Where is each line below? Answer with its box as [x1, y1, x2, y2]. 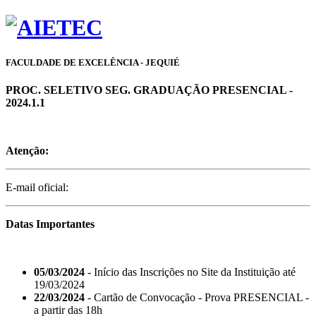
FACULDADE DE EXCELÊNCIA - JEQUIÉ [6, 56, 180, 68]
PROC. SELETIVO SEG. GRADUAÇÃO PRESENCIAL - [6, 83, 293, 96]
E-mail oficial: [6, 181, 68, 193]
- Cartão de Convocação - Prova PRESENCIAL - [85, 291, 309, 303]
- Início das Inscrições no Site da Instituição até [85, 265, 296, 278]
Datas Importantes [6, 217, 95, 230]
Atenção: [6, 144, 49, 157]
